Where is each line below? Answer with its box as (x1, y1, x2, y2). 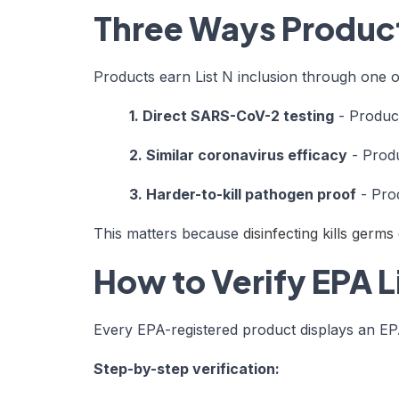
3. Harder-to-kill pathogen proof (129, 184, 356, 203)
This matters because (94, 224, 239, 242)
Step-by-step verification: (94, 359, 280, 378)
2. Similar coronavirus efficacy (129, 145, 347, 164)
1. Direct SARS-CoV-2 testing (129, 106, 334, 125)
